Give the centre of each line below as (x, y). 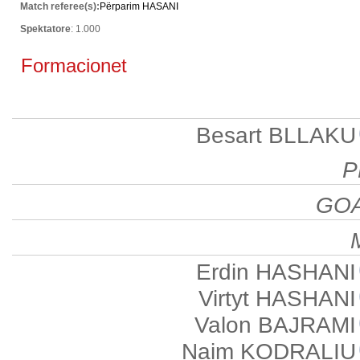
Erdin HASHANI (276, 272)
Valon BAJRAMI (275, 325)
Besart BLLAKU (276, 135)
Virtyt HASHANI (277, 298)
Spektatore (45, 29)
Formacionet (71, 65)
